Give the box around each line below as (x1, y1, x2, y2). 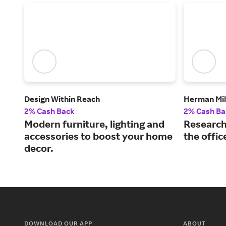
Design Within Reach (24, 94, 100, 104)
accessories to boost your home (24, 130, 173, 143)
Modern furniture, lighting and (24, 118, 164, 131)
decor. (24, 142, 53, 155)
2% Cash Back (24, 106, 75, 117)
